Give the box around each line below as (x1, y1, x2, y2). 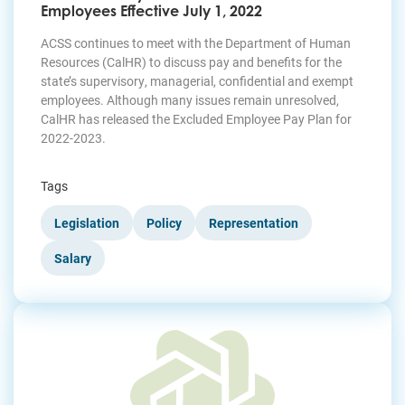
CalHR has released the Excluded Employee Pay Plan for (41, 109, 352, 127)
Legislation (54, 213, 119, 231)
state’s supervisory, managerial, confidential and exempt (41, 71, 353, 89)
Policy (146, 213, 182, 231)
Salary (54, 249, 91, 267)
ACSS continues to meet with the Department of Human (41, 33, 351, 52)
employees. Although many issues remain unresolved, (41, 90, 339, 108)
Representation (209, 213, 298, 231)
